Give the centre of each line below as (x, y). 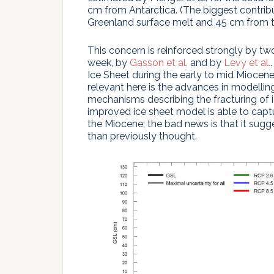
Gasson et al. (159, 62)
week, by (109, 62)
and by (206, 62)
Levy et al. (247, 62)
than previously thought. (142, 136)
